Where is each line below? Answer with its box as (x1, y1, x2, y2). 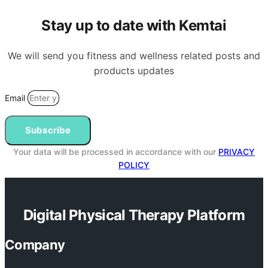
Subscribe (25, 124, 71, 136)
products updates (94, 65, 174, 77)
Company (5, 237, 65, 253)
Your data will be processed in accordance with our (13, 147, 218, 157)
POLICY (118, 160, 150, 170)
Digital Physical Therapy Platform (23, 206, 245, 224)
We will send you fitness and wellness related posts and (8, 50, 260, 62)
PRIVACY (218, 147, 255, 157)
